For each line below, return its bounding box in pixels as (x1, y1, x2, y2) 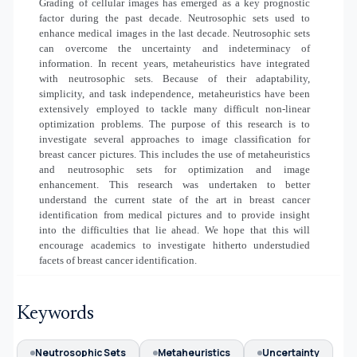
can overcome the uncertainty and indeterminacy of (39, 41, 311, 54)
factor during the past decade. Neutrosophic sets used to (39, 11, 311, 24)
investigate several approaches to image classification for (39, 132, 311, 145)
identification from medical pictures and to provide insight (39, 208, 311, 221)
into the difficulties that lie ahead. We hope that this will (39, 223, 311, 236)
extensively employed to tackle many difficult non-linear (39, 102, 311, 115)
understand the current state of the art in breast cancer (39, 193, 311, 206)
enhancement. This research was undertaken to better (39, 178, 311, 190)
